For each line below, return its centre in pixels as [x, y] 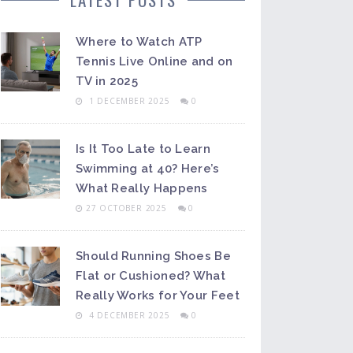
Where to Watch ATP [139, 42]
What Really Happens [142, 188]
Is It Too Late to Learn [143, 149]
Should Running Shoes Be [153, 256]
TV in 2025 [107, 81]
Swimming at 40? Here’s [148, 169]
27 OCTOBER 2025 [128, 208]
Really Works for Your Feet [158, 295]
